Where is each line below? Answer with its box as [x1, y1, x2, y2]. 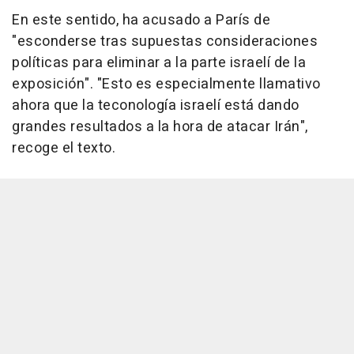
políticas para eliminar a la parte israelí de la [12, 51, 306, 73]
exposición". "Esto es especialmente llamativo [12, 73, 321, 95]
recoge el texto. [12, 137, 115, 159]
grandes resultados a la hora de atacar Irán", [12, 115, 308, 137]
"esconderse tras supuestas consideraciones [12, 30, 318, 52]
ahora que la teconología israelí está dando [12, 94, 299, 116]
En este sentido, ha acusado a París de [12, 9, 270, 31]
